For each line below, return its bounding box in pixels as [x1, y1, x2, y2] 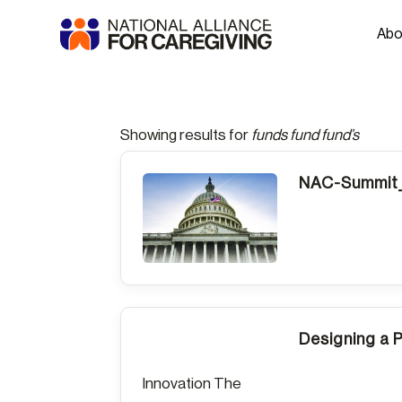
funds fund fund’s [251, 127, 360, 143]
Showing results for [120, 127, 252, 143]
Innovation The [143, 376, 242, 391]
